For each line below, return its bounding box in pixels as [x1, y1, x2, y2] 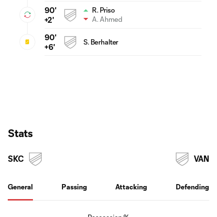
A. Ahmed [92, 15, 123, 24]
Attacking [115, 182, 148, 191]
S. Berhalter [83, 37, 119, 46]
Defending [175, 182, 209, 191]
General [8, 182, 33, 191]
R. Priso [92, 6, 115, 15]
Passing [61, 182, 87, 191]
